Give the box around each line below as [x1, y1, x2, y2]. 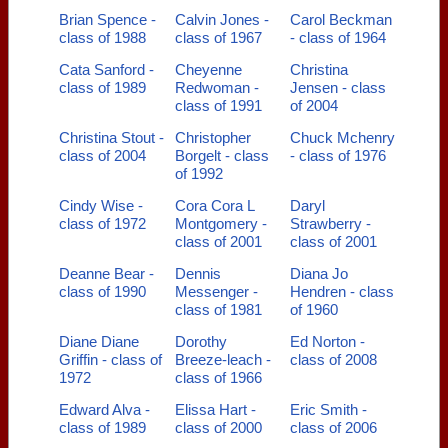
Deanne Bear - [59, 265, 154, 282]
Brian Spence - [59, 11, 156, 28]
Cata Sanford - [59, 61, 154, 78]
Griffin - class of [59, 351, 162, 368]
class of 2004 [59, 147, 146, 164]
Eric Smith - [290, 401, 367, 418]
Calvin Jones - [174, 11, 269, 28]
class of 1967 [174, 29, 262, 46]
